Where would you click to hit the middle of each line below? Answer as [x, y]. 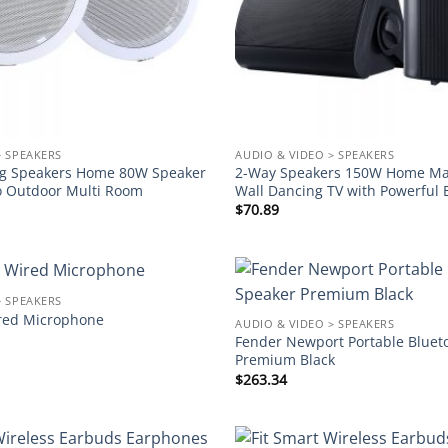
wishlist [180, 326]
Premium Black [285, 360]
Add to [180, 312]
